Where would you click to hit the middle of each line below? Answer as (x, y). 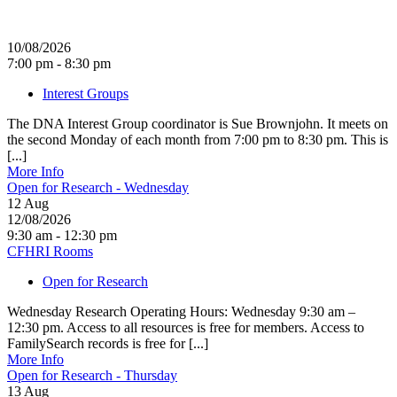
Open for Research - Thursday (92, 375)
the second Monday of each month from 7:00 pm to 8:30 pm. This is (198, 139)
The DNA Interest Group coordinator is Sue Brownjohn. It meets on (198, 123)
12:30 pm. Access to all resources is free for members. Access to (186, 327)
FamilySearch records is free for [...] (108, 343)
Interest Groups (86, 93)
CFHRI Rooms (50, 251)
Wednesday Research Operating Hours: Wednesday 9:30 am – (181, 311)
